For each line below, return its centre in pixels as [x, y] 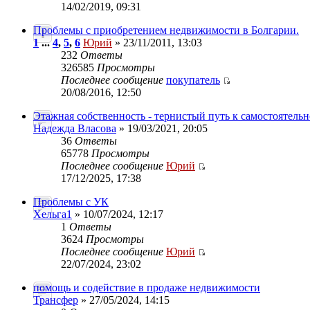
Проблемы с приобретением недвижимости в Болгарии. [166, 30]
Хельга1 [53, 214]
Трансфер [56, 300]
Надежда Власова [75, 128]
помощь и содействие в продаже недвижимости [147, 288]
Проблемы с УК [71, 202]
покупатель [193, 80]
